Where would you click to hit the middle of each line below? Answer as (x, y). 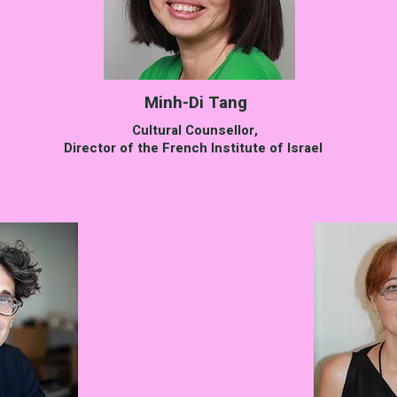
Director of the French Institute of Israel (193, 148)
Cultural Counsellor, (193, 130)
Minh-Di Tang (195, 103)
